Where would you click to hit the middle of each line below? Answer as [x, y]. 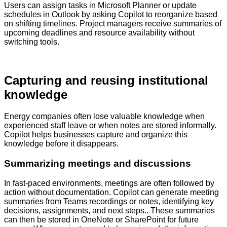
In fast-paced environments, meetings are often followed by [109, 183]
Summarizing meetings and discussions [98, 164]
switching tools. [32, 42]
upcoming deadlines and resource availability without [99, 32]
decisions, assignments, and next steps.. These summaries [109, 210]
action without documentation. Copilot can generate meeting [111, 192]
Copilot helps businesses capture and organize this [96, 135]
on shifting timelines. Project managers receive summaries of [113, 23]
